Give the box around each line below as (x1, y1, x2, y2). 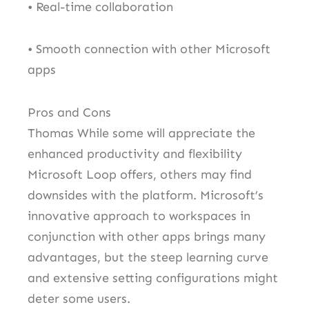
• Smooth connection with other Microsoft (28, 41, 270, 57)
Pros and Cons (28, 104, 111, 120)
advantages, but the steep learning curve (28, 249, 268, 265)
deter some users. (28, 290, 130, 306)
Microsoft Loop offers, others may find (28, 166, 252, 182)
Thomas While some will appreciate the (28, 125, 255, 141)
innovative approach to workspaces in (28, 208, 250, 223)
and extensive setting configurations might (28, 270, 278, 286)
